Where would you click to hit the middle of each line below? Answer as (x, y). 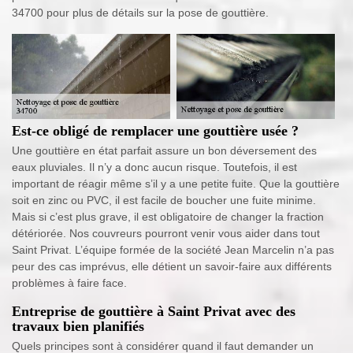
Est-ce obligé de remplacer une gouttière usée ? (155, 131)
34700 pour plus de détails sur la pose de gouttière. (140, 13)
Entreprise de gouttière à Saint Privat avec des (154, 312)
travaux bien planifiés (78, 327)
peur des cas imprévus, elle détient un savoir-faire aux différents (172, 267)
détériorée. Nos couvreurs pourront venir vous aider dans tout (166, 234)
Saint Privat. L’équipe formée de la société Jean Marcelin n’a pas (173, 250)
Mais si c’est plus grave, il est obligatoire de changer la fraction (168, 217)
